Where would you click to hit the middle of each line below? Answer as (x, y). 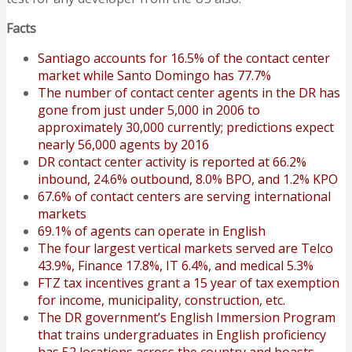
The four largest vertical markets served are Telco (185, 249)
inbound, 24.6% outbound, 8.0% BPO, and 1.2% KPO (188, 180)
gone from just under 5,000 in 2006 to (149, 110)
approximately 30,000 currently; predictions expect (186, 128)
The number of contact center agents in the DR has (189, 93)
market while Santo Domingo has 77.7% (154, 76)
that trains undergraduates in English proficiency (182, 335)
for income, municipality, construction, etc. (161, 301)
